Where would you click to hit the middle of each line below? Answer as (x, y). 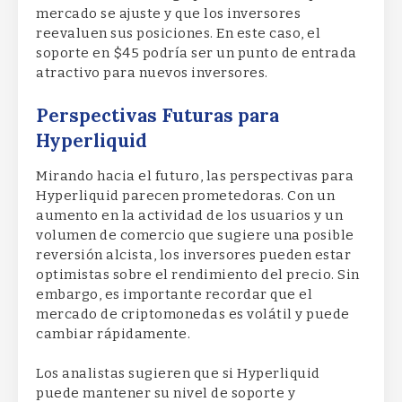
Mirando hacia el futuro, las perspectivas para (195, 175)
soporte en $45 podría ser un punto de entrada (197, 53)
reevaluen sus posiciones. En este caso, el (178, 34)
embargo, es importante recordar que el (174, 294)
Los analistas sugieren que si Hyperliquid (178, 374)
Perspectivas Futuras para (157, 115)
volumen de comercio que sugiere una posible (195, 235)
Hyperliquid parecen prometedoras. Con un (185, 195)
